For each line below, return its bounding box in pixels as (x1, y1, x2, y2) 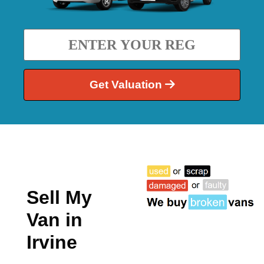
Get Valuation (89, 78, 165, 91)
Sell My (27, 187, 92, 209)
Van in (27, 209, 82, 231)
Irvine (27, 232, 77, 253)
